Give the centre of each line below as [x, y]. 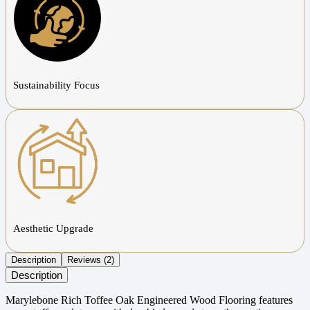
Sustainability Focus [56, 85]
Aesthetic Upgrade [53, 228]
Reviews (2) [91, 259]
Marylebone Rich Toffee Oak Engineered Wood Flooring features [149, 300]
